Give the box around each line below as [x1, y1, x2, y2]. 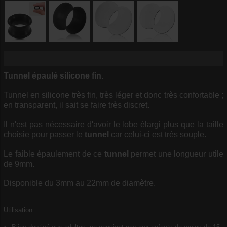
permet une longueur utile [128, 149, 224, 158]
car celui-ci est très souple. [109, 130, 206, 139]
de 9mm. [4, 159, 34, 168]
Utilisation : [4, 206, 36, 214]
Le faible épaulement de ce [4, 149, 104, 158]
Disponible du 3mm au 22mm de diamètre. [4, 178, 156, 187]
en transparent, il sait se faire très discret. [4, 100, 149, 109]
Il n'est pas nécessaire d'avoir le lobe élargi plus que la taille [4, 120, 223, 129]
